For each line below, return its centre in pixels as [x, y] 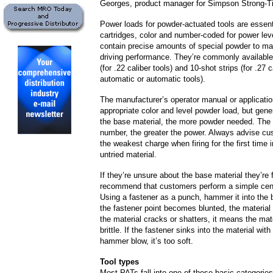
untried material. [128, 154]
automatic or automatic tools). [153, 79]
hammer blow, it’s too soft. [147, 241]
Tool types [119, 262]
